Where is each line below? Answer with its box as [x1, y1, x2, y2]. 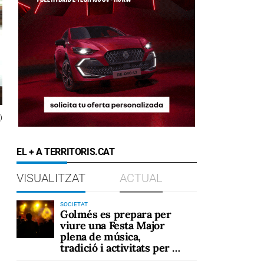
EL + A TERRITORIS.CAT [16, 146, 115, 157]
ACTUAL [120, 171, 163, 185]
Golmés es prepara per [60, 207, 171, 221]
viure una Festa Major [60, 219, 165, 232]
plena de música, [60, 230, 141, 243]
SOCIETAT [60, 201, 88, 207]
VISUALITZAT [16, 171, 85, 185]
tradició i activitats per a [60, 241, 177, 255]
